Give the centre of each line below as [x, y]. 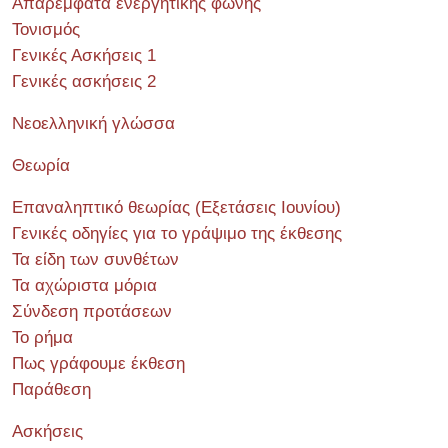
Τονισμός [46, 29]
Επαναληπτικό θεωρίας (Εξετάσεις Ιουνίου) [176, 207]
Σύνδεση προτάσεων [92, 311]
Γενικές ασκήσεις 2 [84, 81]
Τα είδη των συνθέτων [95, 259]
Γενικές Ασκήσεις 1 [84, 55]
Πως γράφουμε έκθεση [98, 363]
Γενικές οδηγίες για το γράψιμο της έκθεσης [177, 233]
